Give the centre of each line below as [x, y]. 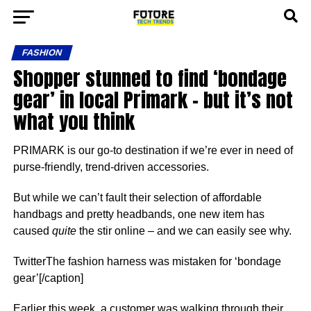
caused [32, 231]
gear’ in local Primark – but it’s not [153, 100]
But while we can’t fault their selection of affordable [137, 197]
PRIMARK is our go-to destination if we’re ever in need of [153, 150]
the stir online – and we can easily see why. [184, 231]
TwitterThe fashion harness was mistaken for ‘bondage [147, 261]
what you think [74, 121]
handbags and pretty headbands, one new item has [138, 214]
